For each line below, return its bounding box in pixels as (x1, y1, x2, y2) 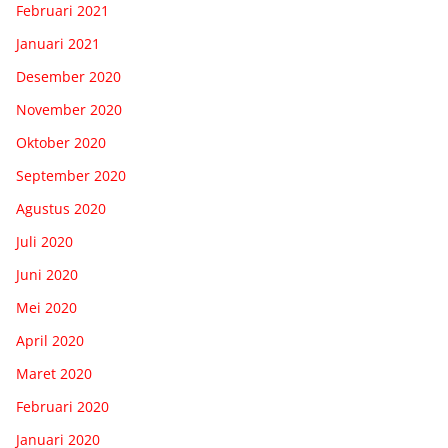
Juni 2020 (16, 264, 78, 284)
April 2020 (16, 330, 84, 350)
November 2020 (16, 99, 122, 119)
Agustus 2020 (16, 198, 106, 218)
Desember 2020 (16, 66, 121, 86)
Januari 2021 (16, 33, 100, 53)
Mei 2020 (16, 297, 77, 317)
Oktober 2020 (16, 132, 106, 152)
